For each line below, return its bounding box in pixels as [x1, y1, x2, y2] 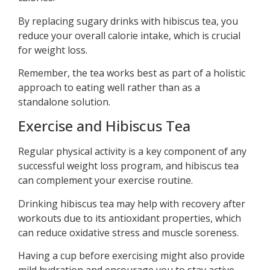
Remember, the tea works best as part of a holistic [18, 66, 245, 80]
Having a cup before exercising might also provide [18, 249, 245, 263]
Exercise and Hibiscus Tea [18, 116, 190, 136]
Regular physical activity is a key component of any [18, 145, 246, 159]
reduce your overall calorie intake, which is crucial [18, 28, 240, 42]
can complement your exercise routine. [18, 174, 193, 187]
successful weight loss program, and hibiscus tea [18, 159, 239, 173]
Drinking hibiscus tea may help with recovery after [18, 196, 245, 210]
